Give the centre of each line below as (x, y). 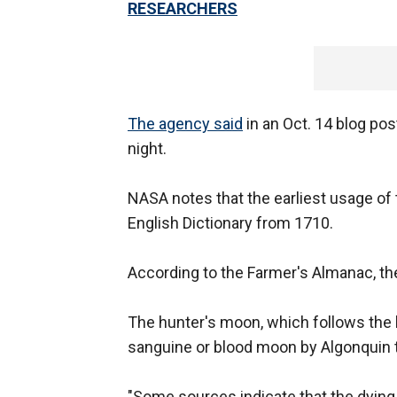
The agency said (185, 124)
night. (147, 149)
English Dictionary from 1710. (230, 223)
